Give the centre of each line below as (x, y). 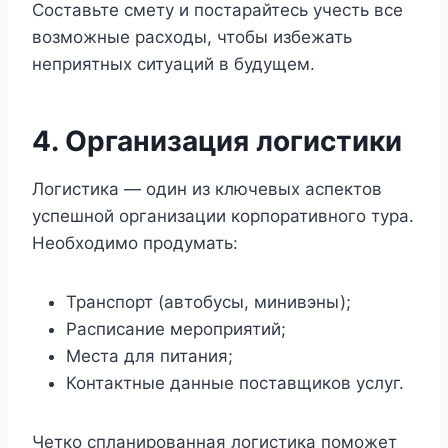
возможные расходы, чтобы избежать (192, 37)
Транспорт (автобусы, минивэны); (208, 302)
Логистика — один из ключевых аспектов (207, 189)
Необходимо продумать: (135, 243)
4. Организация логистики (217, 141)
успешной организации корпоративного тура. (223, 216)
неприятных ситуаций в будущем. (173, 64)
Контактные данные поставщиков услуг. (235, 383)
